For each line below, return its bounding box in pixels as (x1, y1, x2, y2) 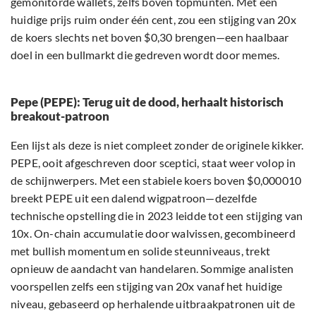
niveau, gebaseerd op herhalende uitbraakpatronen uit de (11, 297, 296, 311)
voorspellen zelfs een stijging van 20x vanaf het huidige (11, 279, 283, 293)
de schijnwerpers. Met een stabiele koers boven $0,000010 (11, 174, 302, 188)
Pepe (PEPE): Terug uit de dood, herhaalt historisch (11, 95, 284, 110)
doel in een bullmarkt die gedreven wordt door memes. (11, 48, 280, 62)
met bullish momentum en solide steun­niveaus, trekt (11, 244, 271, 258)
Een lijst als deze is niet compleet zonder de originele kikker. (11, 138, 304, 152)
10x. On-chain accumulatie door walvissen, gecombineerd (11, 226, 296, 241)
